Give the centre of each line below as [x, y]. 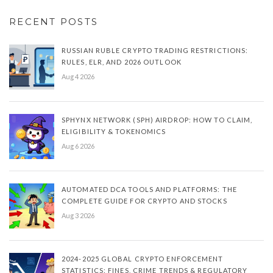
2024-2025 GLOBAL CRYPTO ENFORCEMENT [143, 259]
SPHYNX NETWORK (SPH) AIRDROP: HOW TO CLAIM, [157, 120]
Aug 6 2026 [78, 146]
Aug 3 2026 [78, 216]
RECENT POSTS [54, 22]
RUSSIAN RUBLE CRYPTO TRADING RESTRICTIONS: [155, 51]
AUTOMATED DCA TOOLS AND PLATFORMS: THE [149, 190]
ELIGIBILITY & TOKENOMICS [114, 132]
